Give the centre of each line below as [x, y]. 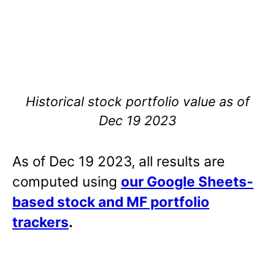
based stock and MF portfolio [111, 201]
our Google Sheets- [187, 181]
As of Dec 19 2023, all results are [118, 161]
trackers [41, 222]
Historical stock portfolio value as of [137, 101]
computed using [67, 181]
